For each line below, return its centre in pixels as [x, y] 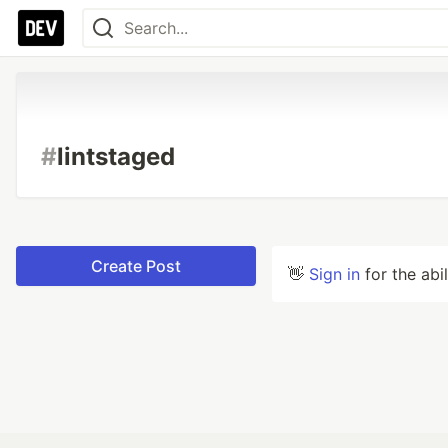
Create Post [136, 266]
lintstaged [116, 156]
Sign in [334, 274]
